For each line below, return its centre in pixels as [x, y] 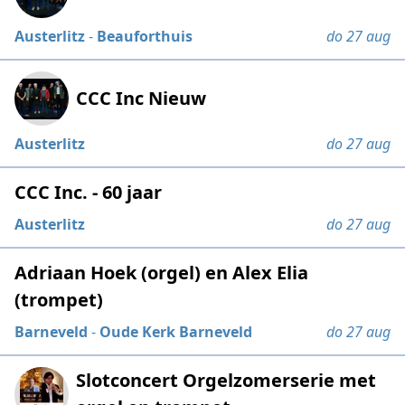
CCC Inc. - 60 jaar [89, 192]
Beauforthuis [145, 36]
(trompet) [59, 300]
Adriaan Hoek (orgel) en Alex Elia [162, 273]
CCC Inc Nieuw [141, 98]
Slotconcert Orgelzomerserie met [226, 380]
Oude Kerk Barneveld [176, 332]
